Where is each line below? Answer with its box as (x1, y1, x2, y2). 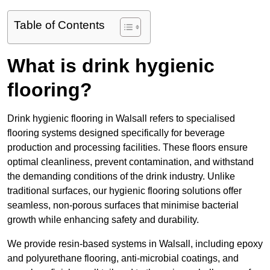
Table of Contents (14, 19, 105, 32)
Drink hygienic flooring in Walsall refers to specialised (7, 113, 235, 124)
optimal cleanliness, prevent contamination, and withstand (7, 157, 254, 168)
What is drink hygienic (7, 55, 215, 77)
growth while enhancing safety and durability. (7, 215, 199, 225)
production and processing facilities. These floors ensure (7, 142, 248, 153)
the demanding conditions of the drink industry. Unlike (7, 171, 235, 182)
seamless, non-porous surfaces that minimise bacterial (7, 200, 239, 211)
